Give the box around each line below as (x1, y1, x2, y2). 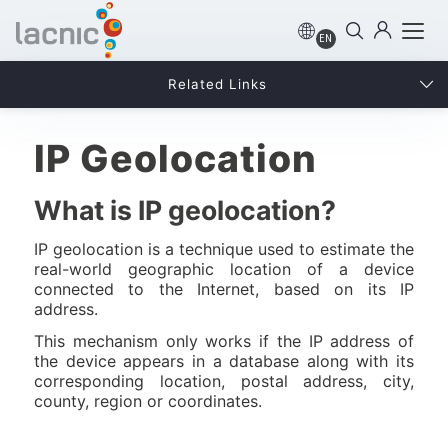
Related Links (167, 76, 267, 92)
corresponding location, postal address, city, (34, 371, 414, 391)
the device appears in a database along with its (34, 351, 414, 371)
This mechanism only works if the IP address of (34, 331, 414, 351)
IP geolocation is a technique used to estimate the (34, 239, 414, 259)
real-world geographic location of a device (34, 259, 414, 279)
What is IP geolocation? (34, 194, 336, 226)
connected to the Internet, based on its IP (34, 279, 414, 299)
